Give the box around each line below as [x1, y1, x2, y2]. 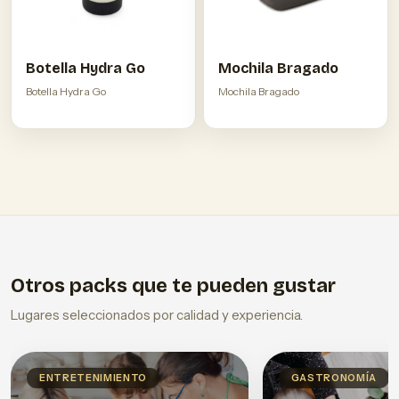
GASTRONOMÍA [290, 371, 377, 385]
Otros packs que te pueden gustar [11, 274, 336, 298]
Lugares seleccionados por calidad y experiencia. [11, 306, 303, 324]
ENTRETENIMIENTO [39, 371, 147, 385]
